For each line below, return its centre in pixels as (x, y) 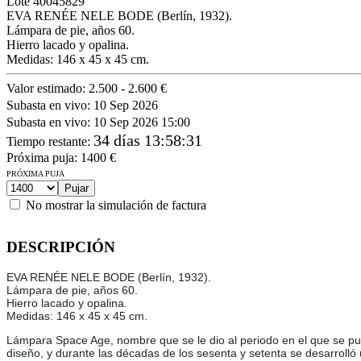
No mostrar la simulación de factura (116, 205)
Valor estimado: (48, 88)
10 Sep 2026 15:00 (142, 122)
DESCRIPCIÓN (61, 247)
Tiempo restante (47, 141)
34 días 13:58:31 (148, 140)
